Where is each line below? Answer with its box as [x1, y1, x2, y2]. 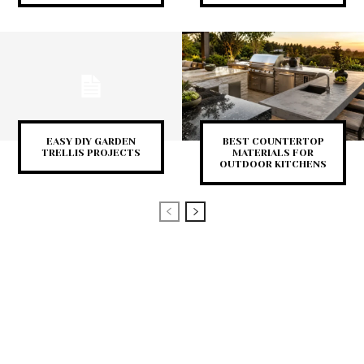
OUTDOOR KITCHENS [219, 158, 327, 171]
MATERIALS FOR [232, 147, 314, 159]
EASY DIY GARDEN [46, 136, 136, 148]
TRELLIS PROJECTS [41, 147, 141, 159]
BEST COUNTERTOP [222, 136, 324, 148]
